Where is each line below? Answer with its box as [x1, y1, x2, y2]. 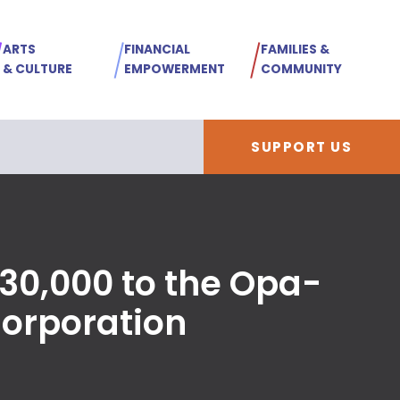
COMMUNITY [261, 61, 343, 79]
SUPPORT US [251, 137, 353, 157]
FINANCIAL [123, 41, 190, 59]
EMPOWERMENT [123, 61, 225, 79]
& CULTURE [3, 61, 73, 79]
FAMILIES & [261, 41, 330, 59]
